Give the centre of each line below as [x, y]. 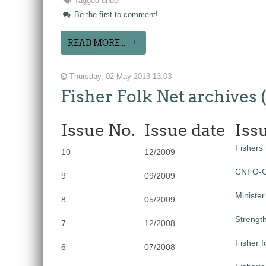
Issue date [185, 130]
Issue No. [98, 130]
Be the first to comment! [115, 15]
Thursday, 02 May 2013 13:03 [119, 77]
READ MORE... [96, 43]
